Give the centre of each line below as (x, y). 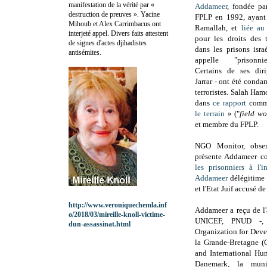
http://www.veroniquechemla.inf (118, 205)
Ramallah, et (218, 28)
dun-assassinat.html (100, 224)
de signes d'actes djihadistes (108, 43)
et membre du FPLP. (227, 125)
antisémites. (85, 52)
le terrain (210, 114)
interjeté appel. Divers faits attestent (118, 33)
